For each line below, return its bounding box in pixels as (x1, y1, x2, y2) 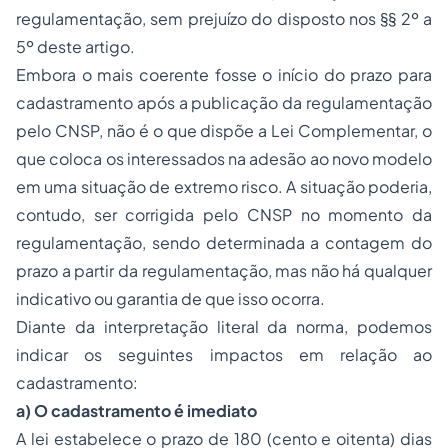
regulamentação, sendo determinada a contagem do (16, 232, 432, 254)
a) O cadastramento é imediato (16, 400, 257, 422)
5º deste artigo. (16, 36, 135, 58)
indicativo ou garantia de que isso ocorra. (16, 288, 325, 310)
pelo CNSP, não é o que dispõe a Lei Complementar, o (16, 120, 432, 142)
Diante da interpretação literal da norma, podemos (16, 316, 432, 338)
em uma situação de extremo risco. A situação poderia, (16, 176, 432, 198)
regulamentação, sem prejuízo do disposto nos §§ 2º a (16, 8, 432, 30)
